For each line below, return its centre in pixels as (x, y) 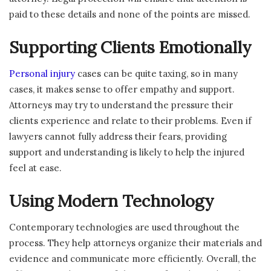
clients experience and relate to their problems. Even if (130, 121)
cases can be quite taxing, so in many (156, 74)
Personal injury (42, 74)
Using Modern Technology (112, 201)
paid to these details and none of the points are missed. (130, 14)
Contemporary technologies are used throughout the (124, 227)
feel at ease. (35, 168)
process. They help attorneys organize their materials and (135, 243)
